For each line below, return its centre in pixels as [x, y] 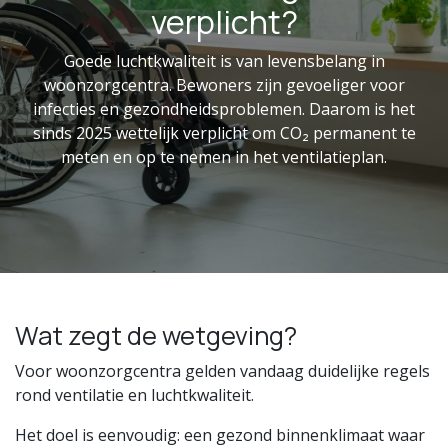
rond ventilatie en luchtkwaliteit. [134, 395]
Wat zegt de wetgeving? [156, 335]
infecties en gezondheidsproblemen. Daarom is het [224, 109]
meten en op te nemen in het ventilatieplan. [224, 157]
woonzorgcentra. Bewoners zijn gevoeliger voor [224, 85]
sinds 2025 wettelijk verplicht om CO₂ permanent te [224, 133]
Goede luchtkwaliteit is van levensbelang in [224, 61]
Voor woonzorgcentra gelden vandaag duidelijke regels [222, 371]
